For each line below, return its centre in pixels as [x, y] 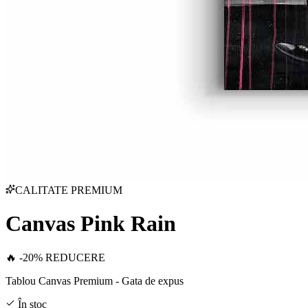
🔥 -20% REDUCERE [55, 257]
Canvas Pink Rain [91, 224]
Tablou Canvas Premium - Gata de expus [95, 280]
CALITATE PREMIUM [69, 190]
